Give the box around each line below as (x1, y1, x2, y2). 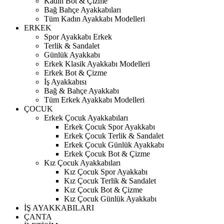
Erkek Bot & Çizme (44, 68, 107, 77)
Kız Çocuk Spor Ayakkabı (64, 167, 147, 176)
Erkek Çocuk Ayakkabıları (44, 113, 128, 122)
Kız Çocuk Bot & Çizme (64, 185, 142, 194)
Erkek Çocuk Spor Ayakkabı (64, 122, 155, 131)
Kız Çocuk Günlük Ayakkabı (64, 194, 156, 203)
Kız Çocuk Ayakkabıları (44, 158, 120, 167)
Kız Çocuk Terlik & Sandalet (64, 176, 156, 185)
